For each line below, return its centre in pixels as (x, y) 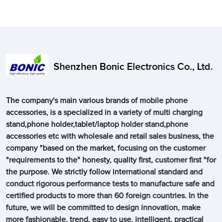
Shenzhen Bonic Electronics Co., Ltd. (133, 67)
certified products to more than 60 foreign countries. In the (107, 195)
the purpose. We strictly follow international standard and (104, 172)
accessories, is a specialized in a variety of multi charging (104, 112)
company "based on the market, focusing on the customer (106, 148)
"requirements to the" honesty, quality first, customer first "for (111, 160)
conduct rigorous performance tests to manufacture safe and (110, 184)
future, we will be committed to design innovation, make (103, 207)
